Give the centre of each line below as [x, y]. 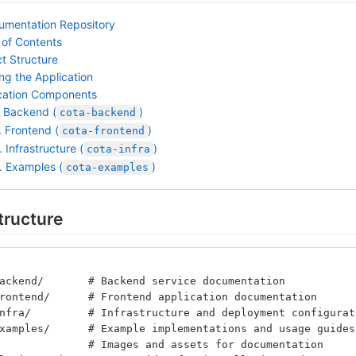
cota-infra [118, 149]
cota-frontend [103, 130]
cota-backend [98, 112]
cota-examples [107, 167]
